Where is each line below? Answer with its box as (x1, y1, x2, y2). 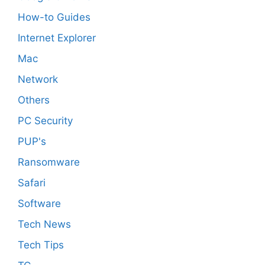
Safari (18, 177, 46, 189)
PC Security (18, 115, 73, 127)
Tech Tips (18, 239, 64, 251)
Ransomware (18, 156, 80, 169)
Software (18, 198, 61, 210)
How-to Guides (18, 11, 91, 24)
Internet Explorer (18, 32, 96, 44)
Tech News (18, 218, 71, 231)
